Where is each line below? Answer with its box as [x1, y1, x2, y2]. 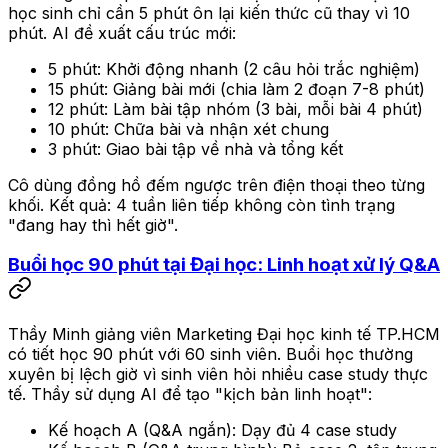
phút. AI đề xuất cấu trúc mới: [8, 22, 236, 43]
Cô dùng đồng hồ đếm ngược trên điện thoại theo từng [8, 174, 425, 195]
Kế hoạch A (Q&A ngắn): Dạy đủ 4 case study [48, 419, 397, 440]
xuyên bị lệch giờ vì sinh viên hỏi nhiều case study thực [8, 363, 428, 384]
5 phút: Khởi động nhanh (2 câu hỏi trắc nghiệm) [48, 58, 420, 79]
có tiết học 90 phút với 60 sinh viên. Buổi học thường [8, 343, 413, 364]
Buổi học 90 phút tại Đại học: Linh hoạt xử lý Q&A [8, 253, 440, 277]
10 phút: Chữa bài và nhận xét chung [48, 118, 329, 139]
